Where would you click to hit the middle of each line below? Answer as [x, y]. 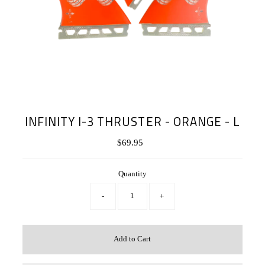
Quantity [132, 174]
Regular [148, 142]
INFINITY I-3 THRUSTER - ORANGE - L [132, 121]
